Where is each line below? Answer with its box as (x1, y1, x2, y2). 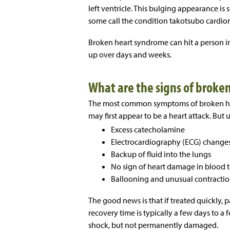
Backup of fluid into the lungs (111, 149, 211, 160)
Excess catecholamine (111, 124, 185, 135)
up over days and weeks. (88, 49, 171, 60)
